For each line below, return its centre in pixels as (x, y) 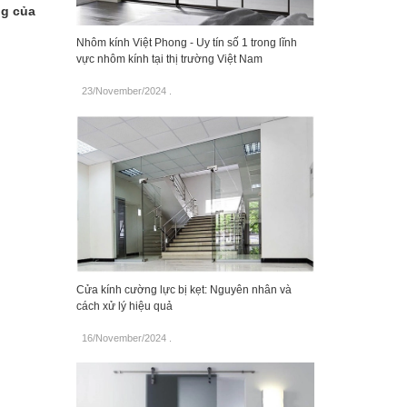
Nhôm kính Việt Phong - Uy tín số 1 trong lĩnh (186, 42)
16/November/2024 (124, 338)
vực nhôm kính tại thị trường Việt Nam (169, 59)
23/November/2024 (124, 90)
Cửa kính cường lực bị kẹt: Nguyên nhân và (184, 290)
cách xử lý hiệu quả (124, 307)
